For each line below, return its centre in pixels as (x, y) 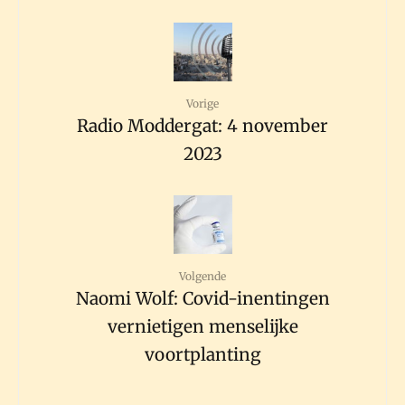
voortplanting (202, 354)
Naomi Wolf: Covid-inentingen (202, 298)
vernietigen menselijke (202, 326)
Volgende (202, 276)
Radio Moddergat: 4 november (202, 125)
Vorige (202, 103)
